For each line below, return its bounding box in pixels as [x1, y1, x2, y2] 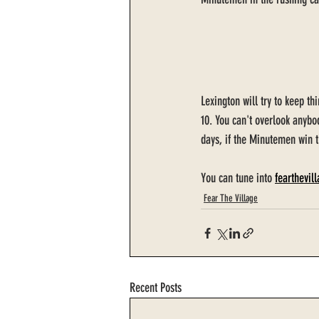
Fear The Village [204, 192, 258, 205]
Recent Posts [130, 280, 182, 296]
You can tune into [201, 170, 275, 187]
